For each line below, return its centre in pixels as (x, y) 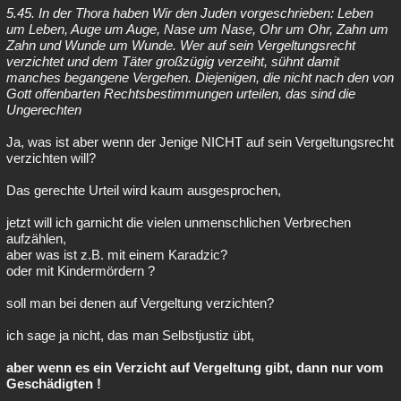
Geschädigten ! (54, 384)
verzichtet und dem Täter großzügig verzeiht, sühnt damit (173, 61)
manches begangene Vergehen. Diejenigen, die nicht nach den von (200, 77)
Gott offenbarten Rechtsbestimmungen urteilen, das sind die (181, 94)
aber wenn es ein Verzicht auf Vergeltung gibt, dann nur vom (195, 367)
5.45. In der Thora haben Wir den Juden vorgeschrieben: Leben (190, 13)
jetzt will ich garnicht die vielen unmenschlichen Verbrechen (179, 222)
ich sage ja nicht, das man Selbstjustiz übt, (130, 335)
